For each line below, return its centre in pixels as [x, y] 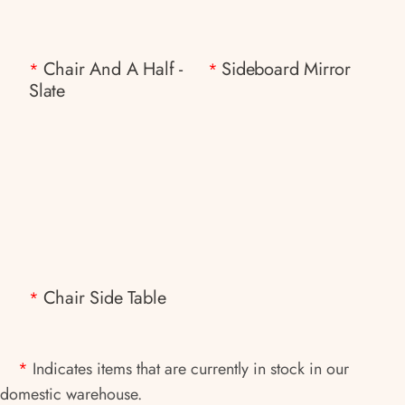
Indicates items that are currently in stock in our [191, 369]
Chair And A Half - [113, 69]
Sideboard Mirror [286, 69]
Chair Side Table [104, 298]
